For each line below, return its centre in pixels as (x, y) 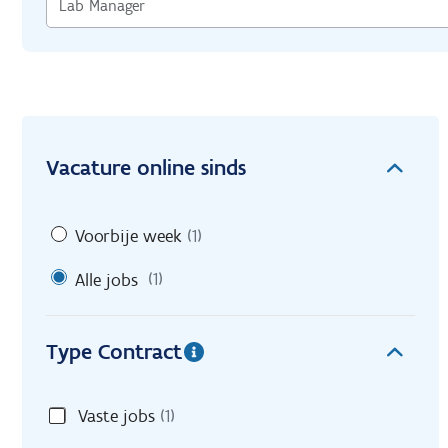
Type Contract (114, 352)
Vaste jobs (116, 416)
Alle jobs (106, 279)
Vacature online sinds (146, 167)
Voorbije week (128, 235)
